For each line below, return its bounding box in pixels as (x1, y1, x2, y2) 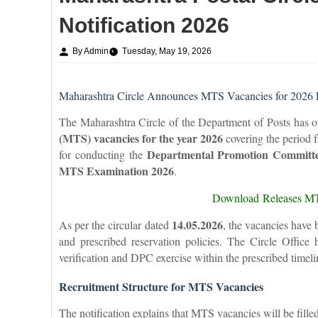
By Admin (72, 46, 109, 56)
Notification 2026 (59, 13, 229, 37)
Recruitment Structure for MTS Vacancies (59, 278, 263, 295)
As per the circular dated (59, 216, 172, 232)
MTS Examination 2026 (59, 162, 174, 179)
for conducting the (59, 146, 147, 162)
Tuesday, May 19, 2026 (122, 46, 212, 56)
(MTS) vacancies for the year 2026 (59, 129, 224, 146)
